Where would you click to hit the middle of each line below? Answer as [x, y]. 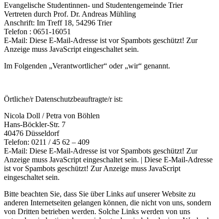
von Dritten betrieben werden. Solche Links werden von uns [97, 211]
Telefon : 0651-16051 [37, 32]
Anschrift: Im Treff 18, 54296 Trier [58, 23]
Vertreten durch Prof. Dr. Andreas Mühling [70, 14]
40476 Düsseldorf [32, 133]
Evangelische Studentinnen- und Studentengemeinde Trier [93, 5]
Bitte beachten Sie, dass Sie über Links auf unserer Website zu [100, 194]
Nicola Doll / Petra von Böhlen [52, 116]
